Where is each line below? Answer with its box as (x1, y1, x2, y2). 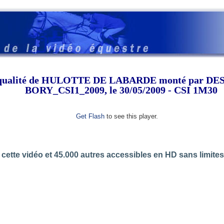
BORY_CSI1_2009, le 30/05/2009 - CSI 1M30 (24, 84, 217, 95)
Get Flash (76, 112, 104, 120)
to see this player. (104, 112, 158, 120)
